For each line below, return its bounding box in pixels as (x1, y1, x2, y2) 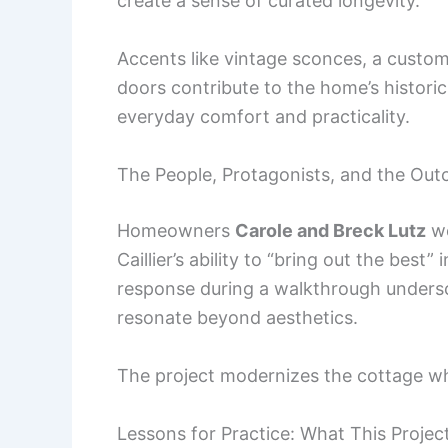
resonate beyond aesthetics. (117, 307, 358, 329)
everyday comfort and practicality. (117, 106, 410, 128)
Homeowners (117, 220, 235, 242)
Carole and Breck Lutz (235, 220, 426, 242)
